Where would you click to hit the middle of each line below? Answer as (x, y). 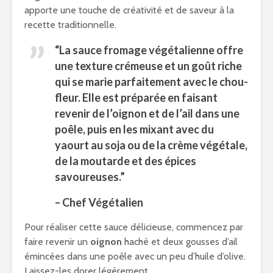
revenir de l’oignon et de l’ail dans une (147, 113)
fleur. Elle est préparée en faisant (136, 97)
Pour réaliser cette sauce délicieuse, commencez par (134, 227)
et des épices (163, 161)
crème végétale (206, 145)
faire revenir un (57, 242)
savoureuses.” (90, 177)
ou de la (147, 145)
